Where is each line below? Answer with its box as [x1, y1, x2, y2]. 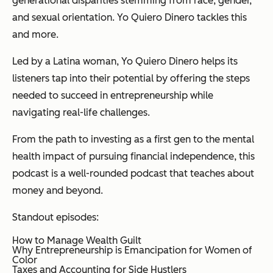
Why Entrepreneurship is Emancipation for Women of [12, 244, 252, 256]
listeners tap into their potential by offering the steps [12, 72, 250, 84]
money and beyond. [12, 184, 103, 196]
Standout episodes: [12, 211, 99, 223]
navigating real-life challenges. [12, 106, 150, 118]
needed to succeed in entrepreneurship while [12, 89, 213, 101]
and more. [12, 28, 58, 40]
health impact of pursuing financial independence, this [12, 150, 255, 162]
